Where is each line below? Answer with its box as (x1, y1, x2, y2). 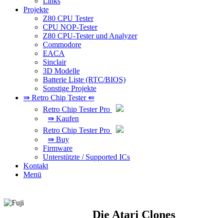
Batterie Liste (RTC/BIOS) (43, 75, 126, 84)
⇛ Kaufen (48, 114, 79, 123)
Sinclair (43, 57, 66, 66)
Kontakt (23, 161, 48, 170)
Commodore (43, 40, 81, 49)
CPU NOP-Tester (43, 22, 97, 31)
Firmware (43, 144, 73, 152)
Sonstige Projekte (43, 84, 96, 92)
